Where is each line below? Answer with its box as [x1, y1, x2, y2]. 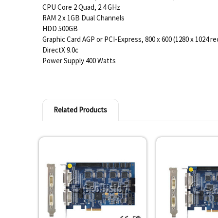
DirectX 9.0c [42, 45, 78, 54]
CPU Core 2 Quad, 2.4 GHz [42, 2, 120, 12]
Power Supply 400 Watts [42, 55, 116, 65]
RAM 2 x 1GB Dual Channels [42, 13, 125, 22]
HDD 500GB [42, 23, 78, 33]
